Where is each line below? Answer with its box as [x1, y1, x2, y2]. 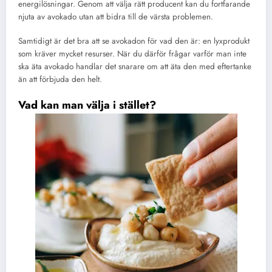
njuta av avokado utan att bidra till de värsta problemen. [18, 10, 213, 22]
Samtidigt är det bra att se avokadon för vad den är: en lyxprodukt [18, 35, 250, 47]
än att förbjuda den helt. [18, 73, 102, 85]
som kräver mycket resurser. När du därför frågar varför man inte [18, 47, 246, 59]
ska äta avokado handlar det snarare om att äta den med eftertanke [18, 60, 251, 72]
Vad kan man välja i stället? [18, 97, 156, 113]
